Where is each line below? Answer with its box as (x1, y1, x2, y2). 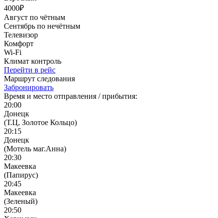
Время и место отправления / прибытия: (4, 91, 137, 100)
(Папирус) (4, 170, 38, 179)
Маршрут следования (4, 74, 75, 83)
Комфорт (4, 39, 34, 48)
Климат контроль (4, 56, 61, 65)
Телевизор (4, 30, 38, 39)
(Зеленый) (4, 197, 37, 205)
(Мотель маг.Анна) (4, 144, 66, 153)
